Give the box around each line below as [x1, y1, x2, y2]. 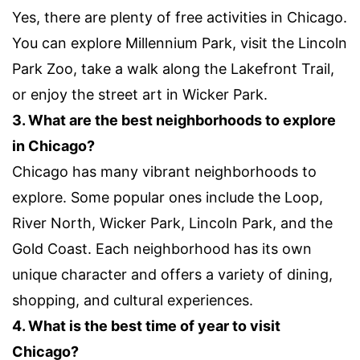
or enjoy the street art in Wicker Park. [12, 85, 268, 103]
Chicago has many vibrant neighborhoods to [12, 162, 317, 180]
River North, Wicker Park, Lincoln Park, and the [12, 214, 333, 231]
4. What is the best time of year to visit [12, 317, 280, 334]
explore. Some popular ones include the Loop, [12, 188, 323, 206]
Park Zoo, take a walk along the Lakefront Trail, [12, 59, 334, 77]
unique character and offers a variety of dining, [12, 265, 333, 283]
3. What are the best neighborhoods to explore [12, 111, 336, 129]
